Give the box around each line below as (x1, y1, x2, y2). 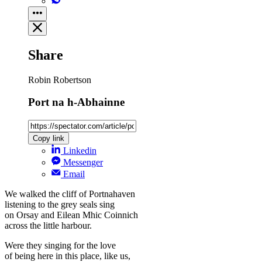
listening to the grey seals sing (5, 199, 115, 210)
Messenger (63, 157, 103, 168)
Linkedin (63, 146, 96, 156)
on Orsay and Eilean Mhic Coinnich (5, 210, 138, 220)
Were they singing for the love (5, 240, 116, 251)
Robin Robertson (28, 74, 91, 85)
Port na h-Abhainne (28, 96, 125, 109)
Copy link (33, 134, 64, 143)
